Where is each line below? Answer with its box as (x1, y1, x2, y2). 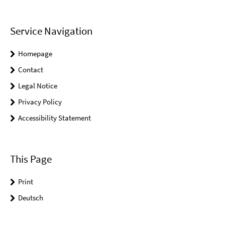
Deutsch (18, 193, 43, 203)
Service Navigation (10, 24, 92, 38)
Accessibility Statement (18, 113, 91, 123)
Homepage (18, 49, 52, 58)
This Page (10, 152, 52, 166)
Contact (18, 65, 43, 74)
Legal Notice (18, 81, 57, 90)
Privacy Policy (18, 97, 62, 106)
